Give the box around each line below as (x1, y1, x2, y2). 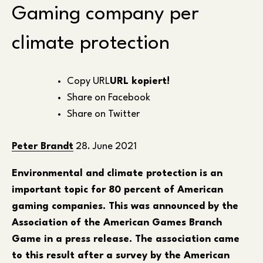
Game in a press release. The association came (12, 234, 240, 244)
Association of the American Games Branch (12, 217, 222, 228)
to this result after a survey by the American (12, 250, 230, 261)
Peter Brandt (12, 141, 73, 151)
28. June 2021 (76, 141, 137, 151)
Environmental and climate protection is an (12, 168, 222, 178)
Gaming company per (12, 5, 199, 25)
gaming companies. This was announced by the (12, 201, 238, 211)
